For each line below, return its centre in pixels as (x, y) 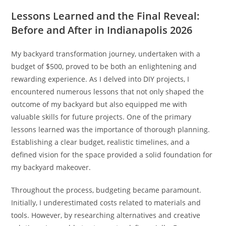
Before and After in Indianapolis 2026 (102, 30)
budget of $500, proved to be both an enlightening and (104, 66)
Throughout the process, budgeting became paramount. (106, 190)
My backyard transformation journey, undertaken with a (106, 53)
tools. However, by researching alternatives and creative (106, 215)
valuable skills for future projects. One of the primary (101, 117)
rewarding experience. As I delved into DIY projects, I (100, 79)
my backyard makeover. (51, 167)
